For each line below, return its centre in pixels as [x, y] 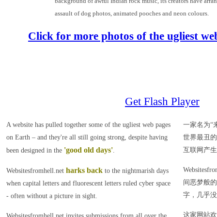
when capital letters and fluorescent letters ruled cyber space [88, 183]
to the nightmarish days [136, 171]
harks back [84, 170]
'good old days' [88, 150]
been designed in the [35, 150]
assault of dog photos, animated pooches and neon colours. [132, 13]
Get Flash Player [162, 101]
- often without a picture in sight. [52, 196]
